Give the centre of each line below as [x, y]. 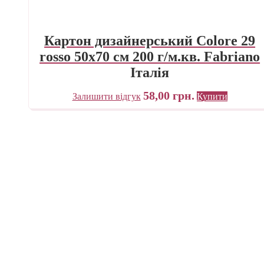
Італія [150, 72]
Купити [212, 96]
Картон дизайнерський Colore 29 [150, 40]
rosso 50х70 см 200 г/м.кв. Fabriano [150, 56]
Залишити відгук [106, 96]
